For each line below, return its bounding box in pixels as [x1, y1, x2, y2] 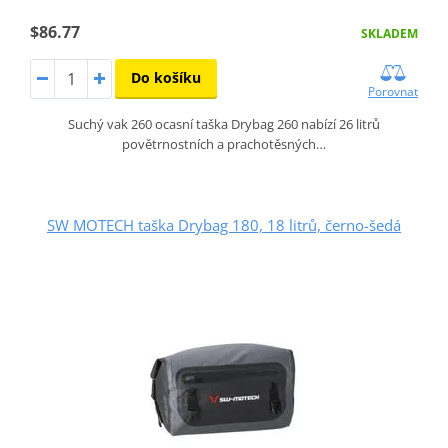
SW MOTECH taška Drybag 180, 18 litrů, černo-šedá [47, 214, 401, 235]
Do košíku [130, 67, 201, 87]
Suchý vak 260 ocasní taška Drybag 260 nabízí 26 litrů [68, 114, 380, 133]
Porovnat [368, 82, 419, 100]
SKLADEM [361, 24, 419, 42]
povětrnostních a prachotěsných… [122, 134, 326, 153]
